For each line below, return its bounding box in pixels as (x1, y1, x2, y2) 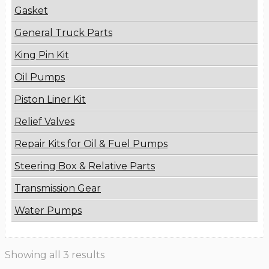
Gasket (14, 5, 48, 17)
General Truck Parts (14, 27, 112, 39)
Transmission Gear (14, 183, 101, 195)
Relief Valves (14, 116, 74, 128)
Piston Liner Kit (14, 94, 86, 106)
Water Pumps (14, 205, 82, 217)
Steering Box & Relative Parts (14, 160, 155, 172)
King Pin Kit (14, 49, 69, 61)
